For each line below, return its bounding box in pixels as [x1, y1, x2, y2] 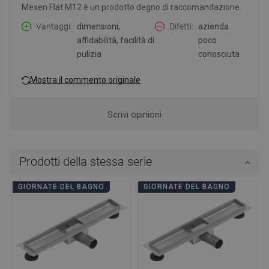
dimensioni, [77, 22, 120, 32]
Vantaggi [36, 22, 70, 32]
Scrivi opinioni [107, 110, 162, 120]
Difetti [169, 22, 192, 32]
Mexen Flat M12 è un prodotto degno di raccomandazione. [22, 2, 241, 13]
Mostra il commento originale [30, 74, 141, 85]
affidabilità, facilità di [77, 35, 154, 46]
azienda [198, 22, 229, 32]
